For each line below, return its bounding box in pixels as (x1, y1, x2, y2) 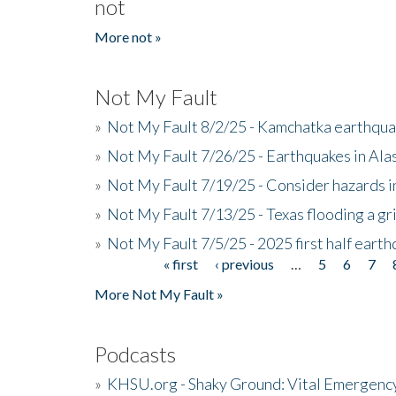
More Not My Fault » (95, 285, 224, 302)
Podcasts (95, 340, 176, 367)
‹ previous (214, 255, 274, 272)
